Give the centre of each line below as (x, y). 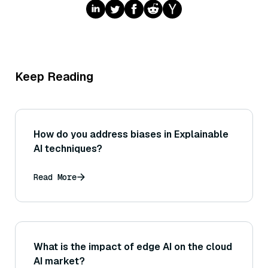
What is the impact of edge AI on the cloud (133, 246)
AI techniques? (68, 148)
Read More (55, 177)
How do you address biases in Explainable (131, 134)
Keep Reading (54, 76)
